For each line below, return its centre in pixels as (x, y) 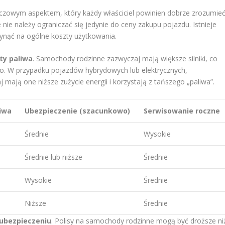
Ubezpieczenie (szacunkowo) (78, 110)
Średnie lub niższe (54, 157)
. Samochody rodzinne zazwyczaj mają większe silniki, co (125, 59)
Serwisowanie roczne (182, 110)
